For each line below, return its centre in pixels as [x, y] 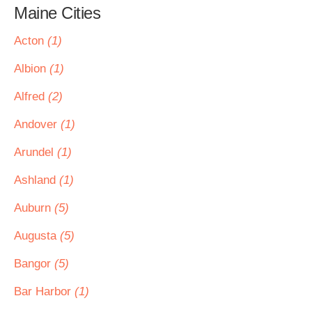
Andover [37, 124]
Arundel [36, 152]
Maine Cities [57, 13]
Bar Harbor [44, 291]
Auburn [34, 208]
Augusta [37, 236]
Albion [32, 69]
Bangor [34, 264]
